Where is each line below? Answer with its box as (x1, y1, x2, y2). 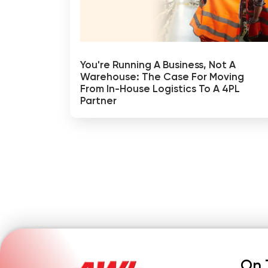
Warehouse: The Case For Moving (80, 72, 244, 83)
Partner (80, 96, 117, 106)
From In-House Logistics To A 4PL (80, 84, 240, 95)
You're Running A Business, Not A (80, 60, 236, 71)
